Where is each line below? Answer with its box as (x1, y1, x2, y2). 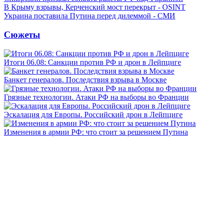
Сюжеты (4, 29, 40, 40)
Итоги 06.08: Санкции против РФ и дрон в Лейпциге (4, 58, 181, 66)
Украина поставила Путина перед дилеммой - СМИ (4, 12, 175, 20)
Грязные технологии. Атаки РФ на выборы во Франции (4, 93, 189, 101)
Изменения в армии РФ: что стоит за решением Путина (4, 127, 188, 136)
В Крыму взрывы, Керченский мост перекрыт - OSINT (4, 3, 186, 12)
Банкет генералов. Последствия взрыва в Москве (4, 75, 167, 84)
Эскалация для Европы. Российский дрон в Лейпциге (4, 110, 183, 119)
